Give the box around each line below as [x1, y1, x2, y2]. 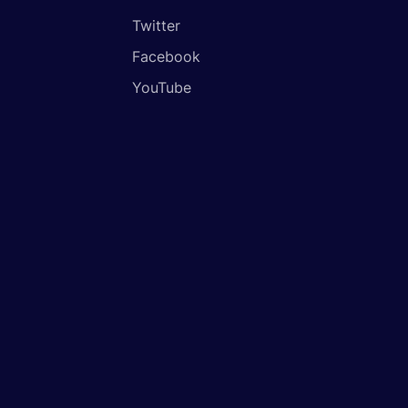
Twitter [131, 16, 180, 36]
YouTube [131, 78, 191, 97]
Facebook [131, 47, 200, 66]
